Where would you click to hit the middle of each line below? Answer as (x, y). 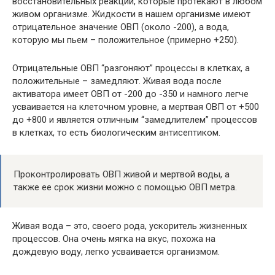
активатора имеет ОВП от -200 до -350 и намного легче (130, 94)
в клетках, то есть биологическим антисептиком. (116, 133)
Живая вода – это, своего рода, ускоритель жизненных (130, 226)
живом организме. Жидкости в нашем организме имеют (131, 14)
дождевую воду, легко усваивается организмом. (116, 252)
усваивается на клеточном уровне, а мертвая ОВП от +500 (136, 107)
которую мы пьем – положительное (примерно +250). (126, 40)
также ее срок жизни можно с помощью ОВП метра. (125, 188)
